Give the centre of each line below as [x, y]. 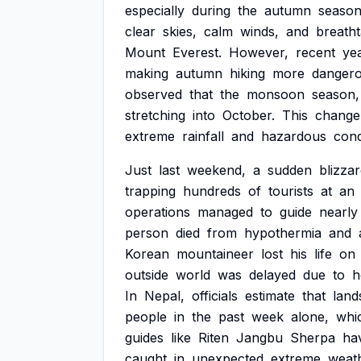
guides [144, 338]
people [146, 317]
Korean [147, 254]
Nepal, [164, 296]
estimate [270, 296]
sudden [290, 170]
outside [147, 275]
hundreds [212, 191]
